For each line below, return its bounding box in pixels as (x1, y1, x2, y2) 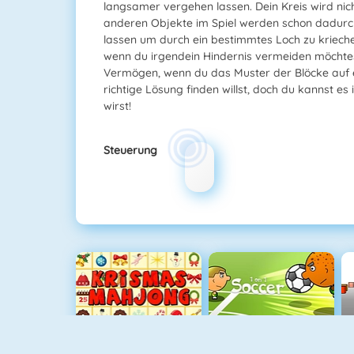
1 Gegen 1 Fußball (237, 332, 306, 344)
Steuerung (104, 143, 157, 158)
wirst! (104, 99, 131, 114)
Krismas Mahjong (105, 332, 173, 344)
